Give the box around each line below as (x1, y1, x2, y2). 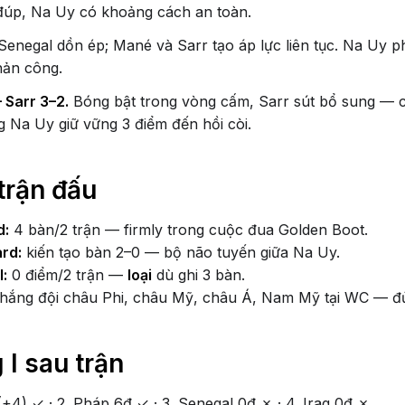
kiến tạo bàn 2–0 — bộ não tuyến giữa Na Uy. (22, 243, 340, 261)
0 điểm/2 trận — (7, 266, 127, 284)
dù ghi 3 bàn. (152, 266, 245, 284)
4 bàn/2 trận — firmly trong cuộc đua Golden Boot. (9, 221, 368, 239)
